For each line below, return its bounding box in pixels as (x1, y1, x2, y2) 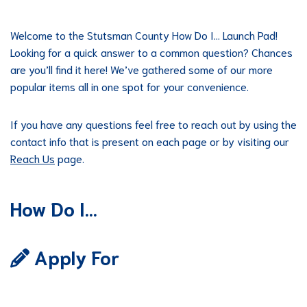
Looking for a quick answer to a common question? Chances (10, 45, 293, 59)
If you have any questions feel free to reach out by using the (10, 116, 297, 131)
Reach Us (10, 151, 55, 165)
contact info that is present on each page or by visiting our (10, 134, 289, 148)
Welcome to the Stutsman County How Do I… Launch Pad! (10, 27, 278, 42)
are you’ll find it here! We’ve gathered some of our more (10, 62, 273, 76)
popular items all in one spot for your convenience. (10, 79, 249, 93)
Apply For (29, 244, 119, 269)
